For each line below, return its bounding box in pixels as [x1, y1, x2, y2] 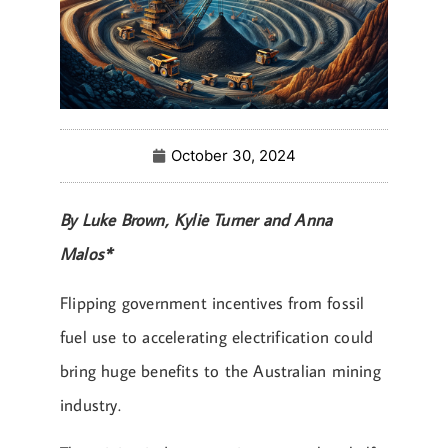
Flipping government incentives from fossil [60, 291, 365, 314]
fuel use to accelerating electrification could [60, 325, 374, 348]
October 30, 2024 [171, 146, 296, 166]
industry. [60, 393, 121, 416]
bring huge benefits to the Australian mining [60, 359, 381, 382]
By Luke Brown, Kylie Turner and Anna [60, 209, 333, 232]
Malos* [60, 243, 113, 266]
